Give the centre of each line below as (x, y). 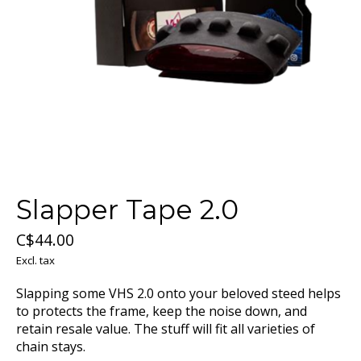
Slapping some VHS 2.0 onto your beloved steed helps (178, 294)
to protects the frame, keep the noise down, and (162, 311)
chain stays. (51, 347)
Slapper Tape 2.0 (127, 210)
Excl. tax (35, 261)
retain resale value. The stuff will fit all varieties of (166, 329)
